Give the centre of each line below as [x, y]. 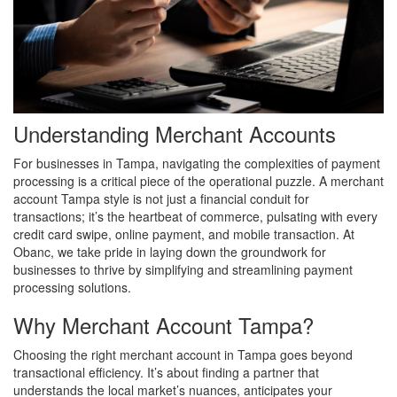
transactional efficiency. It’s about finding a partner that [166, 372]
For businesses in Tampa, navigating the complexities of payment [197, 163]
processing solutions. [72, 287]
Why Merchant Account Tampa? [163, 324]
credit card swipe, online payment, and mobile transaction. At [184, 234]
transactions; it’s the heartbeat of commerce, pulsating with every [195, 216]
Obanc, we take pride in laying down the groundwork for [170, 251]
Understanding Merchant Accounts [175, 133]
